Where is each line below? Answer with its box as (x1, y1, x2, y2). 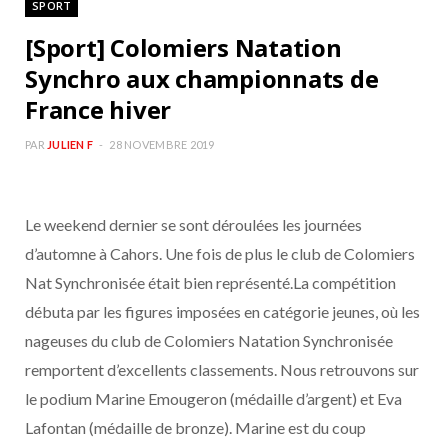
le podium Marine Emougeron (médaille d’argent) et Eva (25, 389, 402, 408)
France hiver (25, 93, 172, 126)
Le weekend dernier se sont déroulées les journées (25, 215, 362, 234)
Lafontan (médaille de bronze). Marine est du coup (25, 418, 366, 437)
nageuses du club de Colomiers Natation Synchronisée (25, 331, 393, 350)
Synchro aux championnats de (25, 62, 379, 95)
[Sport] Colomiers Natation (25, 31, 342, 64)
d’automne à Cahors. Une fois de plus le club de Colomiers (25, 244, 415, 263)
